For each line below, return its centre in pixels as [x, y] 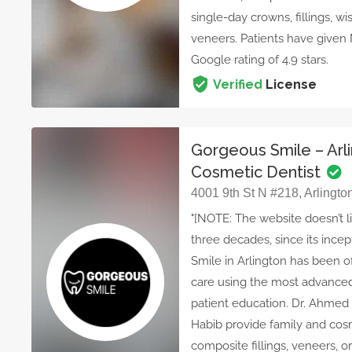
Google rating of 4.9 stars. [260, 60]
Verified [238, 85]
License [290, 85]
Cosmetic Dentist [258, 172]
